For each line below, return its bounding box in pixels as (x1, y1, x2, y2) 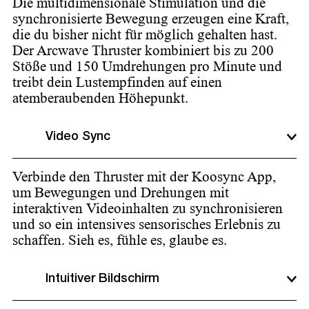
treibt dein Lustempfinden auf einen (12, 74, 222, 90)
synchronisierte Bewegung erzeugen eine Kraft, (12, 10, 289, 27)
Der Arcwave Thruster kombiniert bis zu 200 (12, 42, 274, 59)
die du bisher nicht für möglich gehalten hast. (12, 26, 277, 43)
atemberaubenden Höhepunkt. (12, 90, 188, 106)
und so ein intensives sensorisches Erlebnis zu (12, 216, 281, 232)
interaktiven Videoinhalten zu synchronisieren (12, 200, 283, 217)
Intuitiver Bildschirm (46, 272, 159, 286)
